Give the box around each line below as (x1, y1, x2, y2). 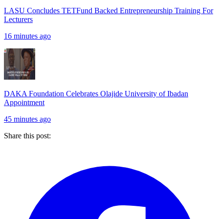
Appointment (4, 98, 44, 107)
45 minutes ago (4, 114, 51, 123)
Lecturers (4, 15, 33, 23)
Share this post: (4, 131, 51, 140)
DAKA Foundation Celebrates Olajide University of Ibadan (4, 89, 188, 98)
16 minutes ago (4, 31, 51, 40)
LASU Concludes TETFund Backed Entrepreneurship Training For (4, 6, 213, 15)
